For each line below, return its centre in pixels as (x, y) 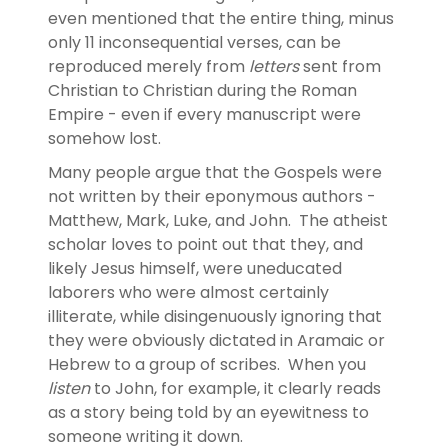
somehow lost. (106, 138)
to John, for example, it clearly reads (237, 388)
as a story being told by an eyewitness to (208, 412)
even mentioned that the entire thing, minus (221, 18)
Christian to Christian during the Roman (202, 90)
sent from (342, 66)
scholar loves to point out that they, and (205, 244)
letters (276, 66)
